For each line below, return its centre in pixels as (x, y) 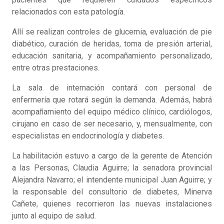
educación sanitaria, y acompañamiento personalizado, (112, 56)
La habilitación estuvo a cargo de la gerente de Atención (112, 156)
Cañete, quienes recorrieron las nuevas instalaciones (112, 204)
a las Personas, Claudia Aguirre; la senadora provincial (112, 168)
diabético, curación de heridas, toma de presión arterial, (112, 44)
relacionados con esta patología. (68, 12)
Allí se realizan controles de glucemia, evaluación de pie (112, 32)
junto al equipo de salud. (54, 216)
